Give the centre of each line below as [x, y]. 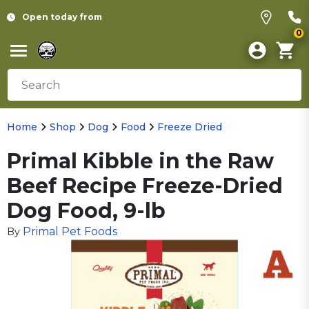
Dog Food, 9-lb [86, 211]
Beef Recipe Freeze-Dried [145, 186]
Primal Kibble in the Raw [140, 161]
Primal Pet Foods [70, 231]
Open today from [62, 17]
